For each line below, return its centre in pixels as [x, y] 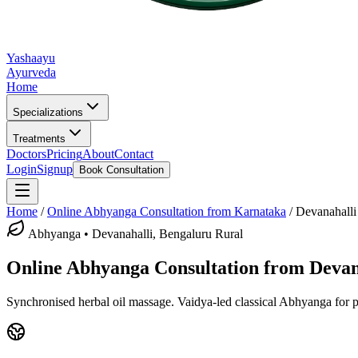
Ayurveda [31, 72]
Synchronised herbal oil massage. [90, 301]
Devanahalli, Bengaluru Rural [167, 234]
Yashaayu [31, 58]
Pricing [64, 154]
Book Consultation [121, 170]
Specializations [48, 112]
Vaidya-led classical [227, 301]
